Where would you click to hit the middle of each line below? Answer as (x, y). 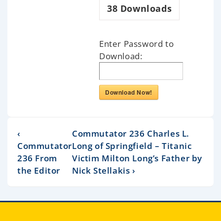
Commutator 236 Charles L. (131, 133)
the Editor (39, 170)
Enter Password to (137, 43)
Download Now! (129, 92)
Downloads (145, 8)
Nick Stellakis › (104, 170)
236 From (37, 158)
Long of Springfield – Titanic (132, 146)
